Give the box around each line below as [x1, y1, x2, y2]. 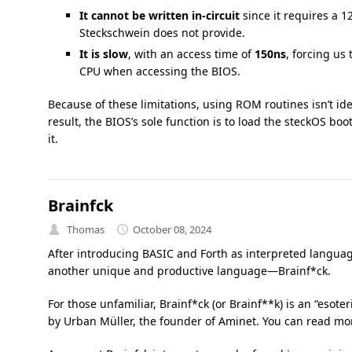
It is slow [79, 46, 128, 62]
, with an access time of [127, 46, 255, 62]
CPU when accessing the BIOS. [79, 64, 240, 79]
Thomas [66, 222, 104, 236]
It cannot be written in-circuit [79, 8, 240, 24]
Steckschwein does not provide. [79, 25, 245, 41]
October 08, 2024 [132, 222, 211, 236]
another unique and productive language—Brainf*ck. [47, 262, 331, 278]
